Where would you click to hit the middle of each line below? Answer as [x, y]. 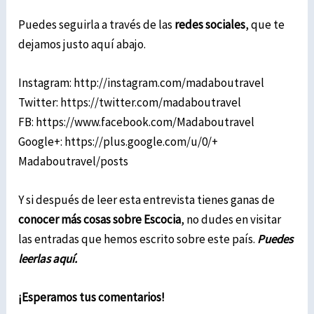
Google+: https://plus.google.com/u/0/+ [118, 142]
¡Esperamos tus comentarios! [92, 298]
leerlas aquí [47, 259]
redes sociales [210, 24]
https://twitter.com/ [112, 103]
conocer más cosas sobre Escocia [100, 220]
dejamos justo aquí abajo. [82, 44]
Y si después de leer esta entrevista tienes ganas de [147, 200]
